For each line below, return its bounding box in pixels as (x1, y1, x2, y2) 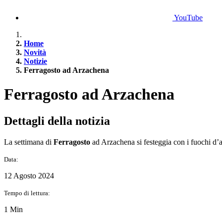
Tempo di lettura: (4, 189, 50, 197)
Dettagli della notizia (4, 114, 110, 127)
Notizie (24, 57, 47, 65)
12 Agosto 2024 (4, 171, 54, 180)
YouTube (174, 13, 203, 22)
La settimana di (4, 137, 54, 146)
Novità (24, 48, 46, 56)
